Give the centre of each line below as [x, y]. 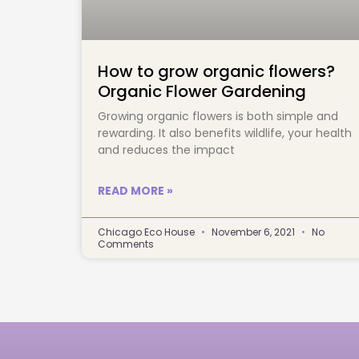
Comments [126, 244]
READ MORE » [135, 190]
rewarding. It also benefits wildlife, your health [225, 133]
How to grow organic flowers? [216, 71]
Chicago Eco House [147, 232]
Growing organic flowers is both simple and [218, 116]
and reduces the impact [256, 149]
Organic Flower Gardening [202, 91]
